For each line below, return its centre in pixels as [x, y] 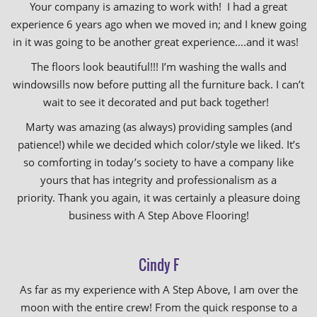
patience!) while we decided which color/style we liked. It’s [158, 144]
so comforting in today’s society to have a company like [158, 162]
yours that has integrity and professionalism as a [158, 180]
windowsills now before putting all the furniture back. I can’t [158, 84]
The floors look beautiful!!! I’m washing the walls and [158, 67]
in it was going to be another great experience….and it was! [158, 42]
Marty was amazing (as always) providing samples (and [158, 127]
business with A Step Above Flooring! [158, 215]
